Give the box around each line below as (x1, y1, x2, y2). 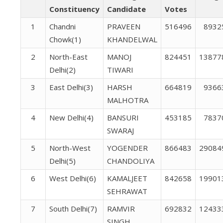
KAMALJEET (107, 173, 147, 183)
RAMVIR (107, 203, 135, 214)
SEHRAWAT (107, 186, 147, 196)
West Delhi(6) (49, 173, 96, 183)
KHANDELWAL (107, 34, 157, 44)
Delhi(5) (49, 155, 76, 166)
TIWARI (107, 64, 133, 75)
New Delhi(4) (49, 112, 94, 122)
